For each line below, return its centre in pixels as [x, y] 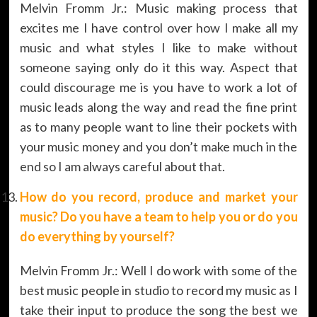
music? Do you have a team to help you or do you [158, 216]
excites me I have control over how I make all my [158, 27]
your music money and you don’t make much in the [158, 146]
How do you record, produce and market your [158, 196]
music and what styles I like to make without [158, 47]
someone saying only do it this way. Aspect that [158, 67]
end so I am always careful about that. [122, 166]
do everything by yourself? [97, 236]
